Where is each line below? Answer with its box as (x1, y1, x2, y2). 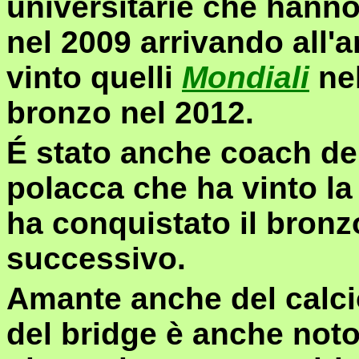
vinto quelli (6, 60, 182, 95)
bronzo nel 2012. (6, 95, 254, 130)
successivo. (6, 241, 186, 276)
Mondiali (182, 60, 309, 95)
